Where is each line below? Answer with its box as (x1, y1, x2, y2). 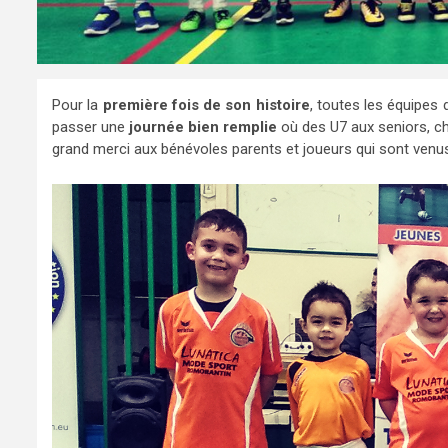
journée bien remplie (129, 117, 277, 136)
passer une (52, 117, 129, 136)
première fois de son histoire (98, 95, 310, 114)
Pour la (52, 95, 99, 114)
